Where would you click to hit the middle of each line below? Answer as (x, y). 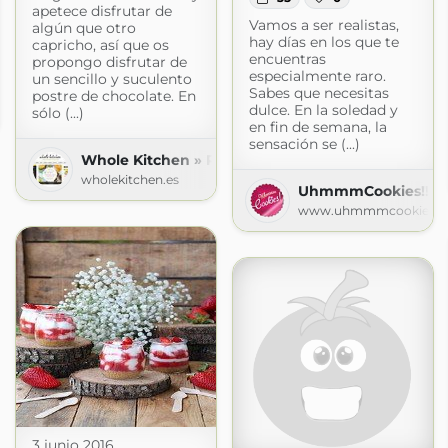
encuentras (287, 58)
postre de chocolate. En (113, 95)
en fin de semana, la (317, 126)
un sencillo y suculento (111, 78)
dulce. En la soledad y (323, 109)
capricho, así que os (100, 44)
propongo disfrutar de (109, 61)
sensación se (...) (304, 143)
